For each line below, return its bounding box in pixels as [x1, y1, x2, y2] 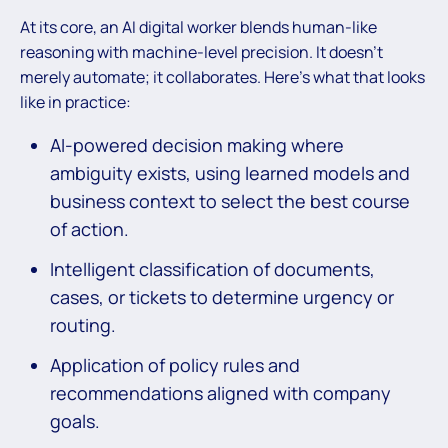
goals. [50, 408, 100, 433]
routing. [50, 312, 116, 337]
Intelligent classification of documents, [50, 256, 375, 281]
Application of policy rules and [50, 352, 300, 377]
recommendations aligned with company [50, 380, 391, 405]
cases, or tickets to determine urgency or [50, 284, 394, 309]
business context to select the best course [50, 188, 410, 213]
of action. [50, 216, 129, 241]
